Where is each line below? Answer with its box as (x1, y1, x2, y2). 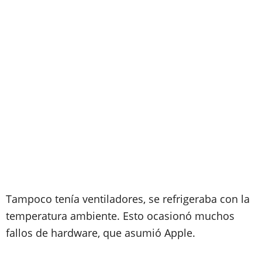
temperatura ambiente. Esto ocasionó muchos (6, 208, 235, 223)
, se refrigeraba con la (143, 191, 250, 206)
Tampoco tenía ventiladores (6, 191, 143, 206)
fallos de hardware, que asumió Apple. (6, 225, 195, 240)
